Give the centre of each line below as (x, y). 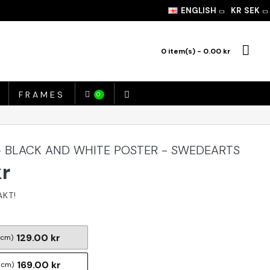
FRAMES (42, 94)
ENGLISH (199, 11)
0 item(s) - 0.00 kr (196, 51)
